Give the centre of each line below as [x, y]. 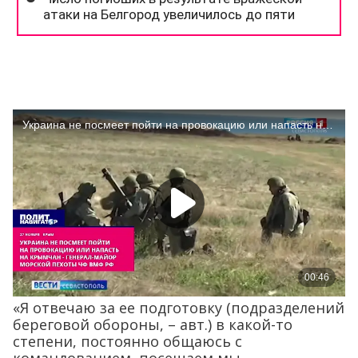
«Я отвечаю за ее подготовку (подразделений [179, 308]
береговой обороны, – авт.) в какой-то [153, 325]
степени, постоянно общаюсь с [127, 342]
